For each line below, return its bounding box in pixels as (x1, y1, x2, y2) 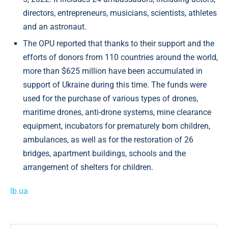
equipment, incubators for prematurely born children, (23, 121, 210, 131)
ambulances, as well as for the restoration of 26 (23, 135, 193, 145)
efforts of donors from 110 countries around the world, (23, 52, 218, 62)
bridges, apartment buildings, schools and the (23, 149, 186, 158)
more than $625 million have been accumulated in (23, 66, 203, 76)
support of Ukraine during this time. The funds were (23, 80, 207, 90)
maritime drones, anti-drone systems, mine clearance (23, 107, 211, 117)
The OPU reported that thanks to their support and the (23, 39, 214, 48)
